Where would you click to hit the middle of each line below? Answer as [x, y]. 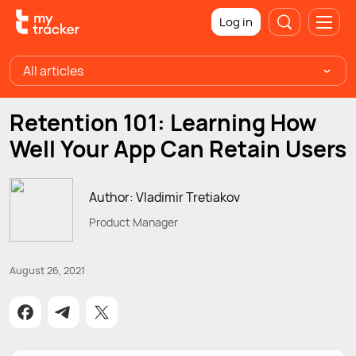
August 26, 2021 [47, 270]
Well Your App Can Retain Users [178, 149]
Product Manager [133, 222]
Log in [236, 21]
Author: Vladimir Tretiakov [164, 197]
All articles [53, 71]
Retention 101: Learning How [163, 122]
